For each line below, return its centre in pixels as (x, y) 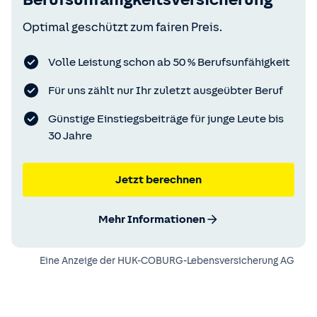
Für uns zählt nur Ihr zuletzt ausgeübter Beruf (166, 91)
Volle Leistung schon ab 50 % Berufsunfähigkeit (169, 63)
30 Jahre (70, 136)
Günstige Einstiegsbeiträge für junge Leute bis (166, 119)
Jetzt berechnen (158, 180)
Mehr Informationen (151, 220)
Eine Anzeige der (79, 261)
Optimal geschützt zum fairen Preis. (122, 28)
